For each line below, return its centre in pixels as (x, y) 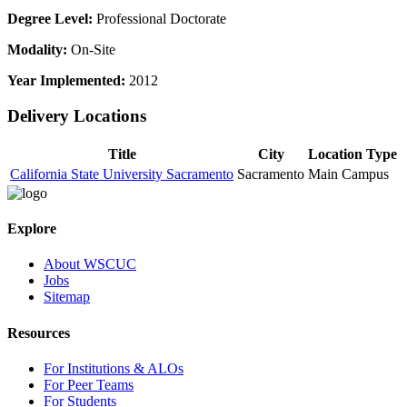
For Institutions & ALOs (114, 368)
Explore (32, 229)
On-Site (91, 50)
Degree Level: (50, 19)
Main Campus (348, 174)
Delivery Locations (77, 116)
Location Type (352, 154)
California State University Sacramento (122, 174)
